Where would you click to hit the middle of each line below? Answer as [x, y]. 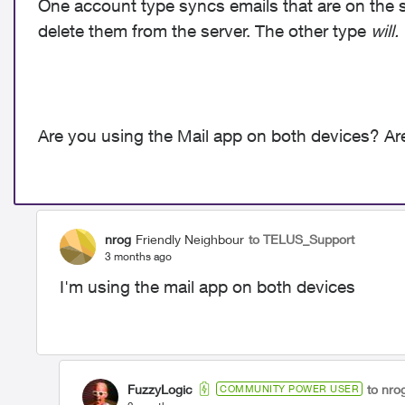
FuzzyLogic [160, 389]
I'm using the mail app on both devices [207, 287]
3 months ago [138, 256]
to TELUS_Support [301, 239]
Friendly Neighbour [190, 239]
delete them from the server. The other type [204, 31]
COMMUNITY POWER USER [289, 388]
